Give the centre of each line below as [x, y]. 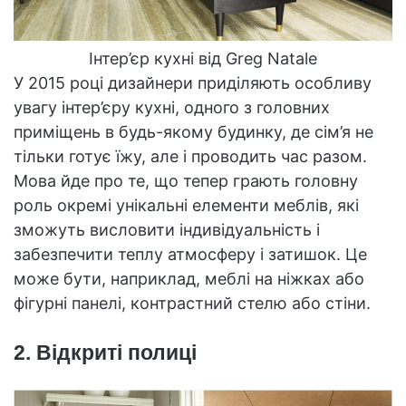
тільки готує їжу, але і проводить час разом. [190, 156]
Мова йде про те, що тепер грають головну [186, 180]
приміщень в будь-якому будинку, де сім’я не [193, 131]
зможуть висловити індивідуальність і [167, 229]
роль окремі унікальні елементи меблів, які [186, 205]
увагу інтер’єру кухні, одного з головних [172, 107]
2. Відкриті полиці [105, 352]
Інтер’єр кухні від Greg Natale [203, 58]
